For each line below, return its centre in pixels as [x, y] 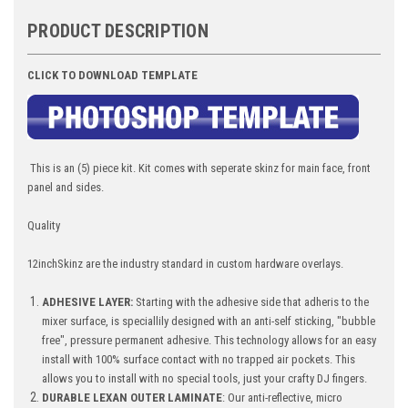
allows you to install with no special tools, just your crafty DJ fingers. [205, 379]
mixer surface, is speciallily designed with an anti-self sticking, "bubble [209, 321]
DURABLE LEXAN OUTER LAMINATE [133, 398]
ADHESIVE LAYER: [88, 302]
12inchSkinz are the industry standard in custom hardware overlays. [185, 264]
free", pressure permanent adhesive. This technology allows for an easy [209, 341]
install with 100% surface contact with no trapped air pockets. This [199, 360]
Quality [44, 226]
